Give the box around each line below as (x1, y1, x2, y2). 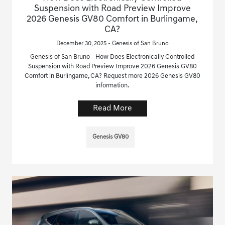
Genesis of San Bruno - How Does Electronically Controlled (30, 53, 195, 60)
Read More (92, 104, 132, 113)
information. (95, 82, 130, 89)
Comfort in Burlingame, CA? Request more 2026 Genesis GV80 (24, 72, 200, 79)
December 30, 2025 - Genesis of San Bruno (56, 40, 169, 47)
